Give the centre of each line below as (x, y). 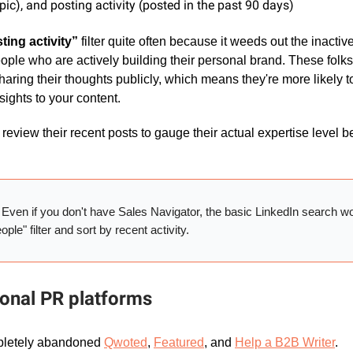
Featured (179, 343)
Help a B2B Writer (285, 343)
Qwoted (126, 343)
